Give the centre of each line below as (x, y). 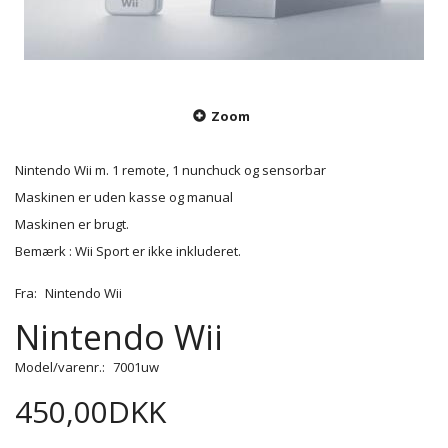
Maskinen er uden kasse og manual (124, 197)
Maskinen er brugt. (72, 224)
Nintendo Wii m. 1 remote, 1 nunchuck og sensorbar (170, 170)
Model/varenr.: (61, 367)
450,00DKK (90, 412)
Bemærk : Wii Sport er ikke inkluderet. (128, 251)
